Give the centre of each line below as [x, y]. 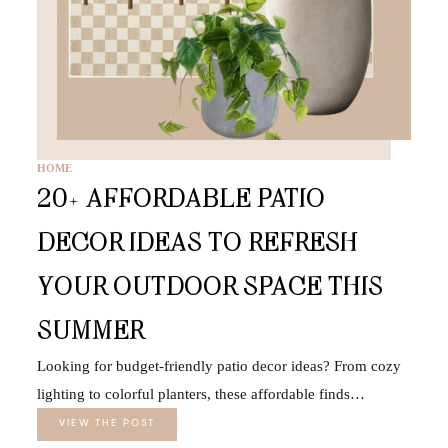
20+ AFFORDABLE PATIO [180, 197]
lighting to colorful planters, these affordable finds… [200, 393]
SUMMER [90, 329]
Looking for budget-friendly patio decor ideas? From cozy [218, 365]
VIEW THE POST [106, 423]
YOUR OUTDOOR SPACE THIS [209, 285]
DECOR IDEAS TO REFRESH [197, 241]
